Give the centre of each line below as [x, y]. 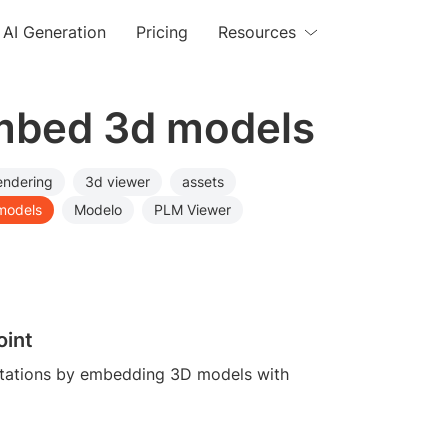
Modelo [98, 209]
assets [203, 181]
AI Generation [55, 32]
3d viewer [117, 181]
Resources [257, 32]
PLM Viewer [192, 209]
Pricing [162, 32]
